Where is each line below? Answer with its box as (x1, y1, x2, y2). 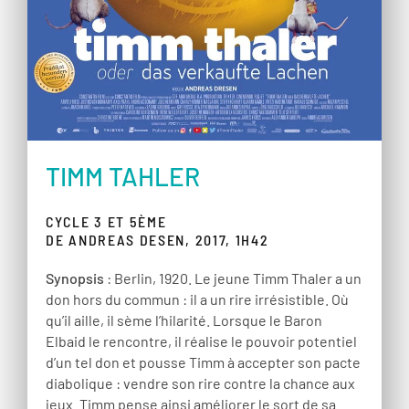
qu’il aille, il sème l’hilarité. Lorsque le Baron (46, 311, 322, 330)
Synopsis (46, 269, 104, 288)
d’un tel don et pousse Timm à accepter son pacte (46, 353, 361, 372)
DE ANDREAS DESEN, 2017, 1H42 (46, 231, 269, 249)
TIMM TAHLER (46, 161, 200, 193)
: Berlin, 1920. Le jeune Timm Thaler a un (104, 269, 362, 288)
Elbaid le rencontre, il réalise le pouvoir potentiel (46, 332, 357, 351)
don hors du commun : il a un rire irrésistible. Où (46, 290, 349, 309)
